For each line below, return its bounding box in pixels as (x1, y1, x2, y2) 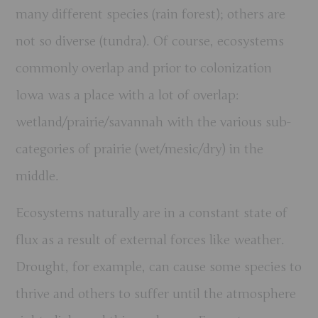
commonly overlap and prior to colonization (16, 60, 273, 76)
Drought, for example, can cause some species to (16, 259, 302, 275)
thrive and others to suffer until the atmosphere (16, 286, 297, 302)
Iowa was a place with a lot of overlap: (16, 87, 239, 103)
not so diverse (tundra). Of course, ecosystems (16, 33, 285, 49)
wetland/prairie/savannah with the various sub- (16, 114, 292, 130)
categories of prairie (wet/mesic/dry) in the (16, 141, 264, 157)
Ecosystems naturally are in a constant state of (16, 205, 288, 221)
